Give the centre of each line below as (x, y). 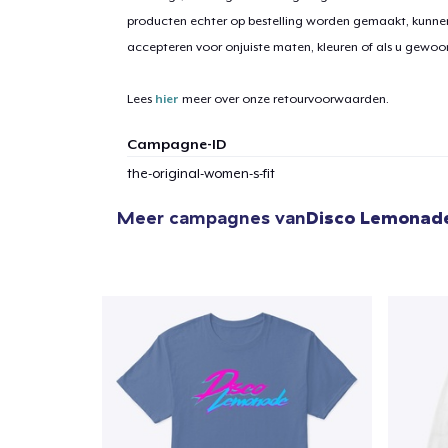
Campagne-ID (176, 143)
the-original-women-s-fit (200, 173)
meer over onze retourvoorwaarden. (283, 98)
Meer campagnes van (211, 218)
